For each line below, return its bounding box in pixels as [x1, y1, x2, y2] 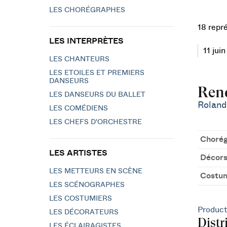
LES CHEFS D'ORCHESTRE [49, 119, 142, 126]
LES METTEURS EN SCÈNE [49, 168, 142, 175]
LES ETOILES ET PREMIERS [49, 69, 144, 77]
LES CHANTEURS [49, 56, 109, 63]
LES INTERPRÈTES [49, 37, 124, 45]
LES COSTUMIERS [49, 195, 112, 202]
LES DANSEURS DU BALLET [49, 91, 145, 98]
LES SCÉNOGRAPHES [49, 181, 125, 188]
